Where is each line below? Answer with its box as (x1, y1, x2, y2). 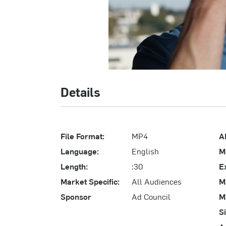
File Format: (61, 130, 104, 141)
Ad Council (132, 190, 171, 202)
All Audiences (132, 175, 182, 187)
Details (61, 83, 100, 100)
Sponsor (61, 190, 91, 202)
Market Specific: (61, 175, 120, 187)
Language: (61, 145, 99, 156)
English (132, 145, 159, 156)
